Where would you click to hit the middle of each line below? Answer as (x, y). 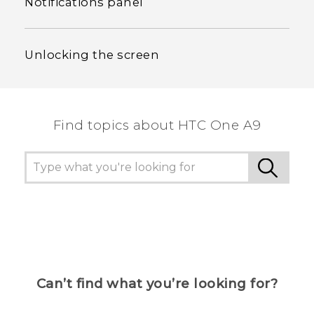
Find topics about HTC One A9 (157, 125)
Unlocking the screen (92, 55)
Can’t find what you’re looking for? (157, 284)
